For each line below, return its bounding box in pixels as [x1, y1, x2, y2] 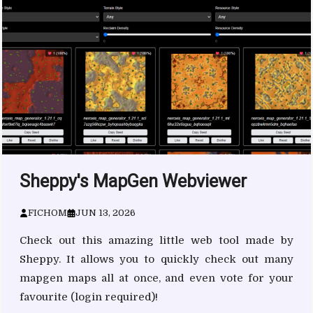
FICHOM [28, 208, 68, 219]
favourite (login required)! [20, 291, 159, 304]
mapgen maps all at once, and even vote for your [20, 272, 293, 285]
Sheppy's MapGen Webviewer [20, 171, 247, 192]
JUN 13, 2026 [75, 208, 136, 219]
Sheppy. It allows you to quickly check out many [20, 253, 293, 266]
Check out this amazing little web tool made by [20, 234, 293, 247]
